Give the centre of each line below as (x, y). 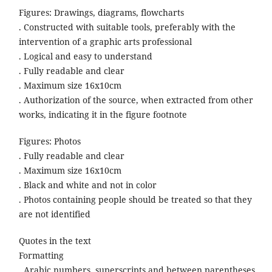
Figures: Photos (51, 141)
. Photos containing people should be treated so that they (135, 200)
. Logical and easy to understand (87, 56)
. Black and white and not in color (89, 185)
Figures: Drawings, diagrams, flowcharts (102, 13)
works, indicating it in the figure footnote (103, 115)
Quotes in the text (56, 241)
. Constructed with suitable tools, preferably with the (127, 27)
